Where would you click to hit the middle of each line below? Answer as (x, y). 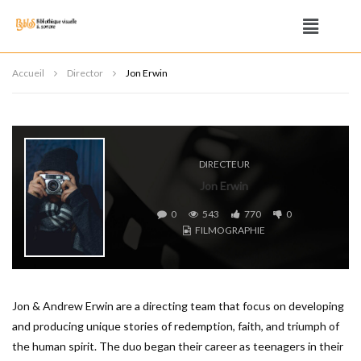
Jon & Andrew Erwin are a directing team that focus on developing (178, 306)
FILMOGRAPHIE (230, 230)
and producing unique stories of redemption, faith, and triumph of (176, 326)
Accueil (28, 73)
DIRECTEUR (224, 164)
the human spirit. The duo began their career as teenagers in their (178, 346)
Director (85, 73)
